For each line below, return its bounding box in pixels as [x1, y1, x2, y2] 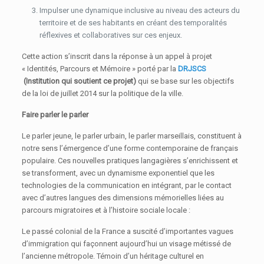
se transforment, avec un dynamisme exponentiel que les [22, 169, 215, 178]
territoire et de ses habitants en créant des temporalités [39, 18, 227, 28]
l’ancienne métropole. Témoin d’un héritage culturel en [22, 252, 204, 261]
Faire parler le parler [22, 110, 89, 120]
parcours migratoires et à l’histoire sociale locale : [22, 206, 191, 215]
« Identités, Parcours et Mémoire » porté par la [22, 64, 179, 74]
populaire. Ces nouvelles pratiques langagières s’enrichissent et [22, 156, 239, 166]
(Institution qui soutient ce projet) [22, 77, 137, 86]
